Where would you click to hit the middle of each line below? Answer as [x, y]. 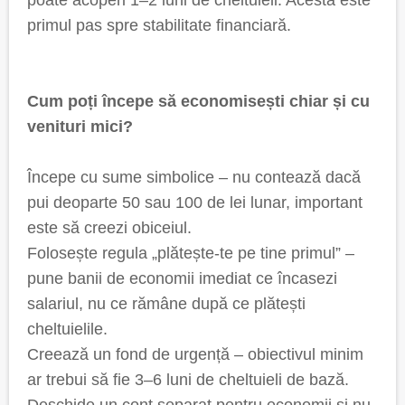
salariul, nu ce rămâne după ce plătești [166, 304]
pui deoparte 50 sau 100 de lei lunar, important [195, 202]
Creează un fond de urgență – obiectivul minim [195, 354]
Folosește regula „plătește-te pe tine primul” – [191, 253]
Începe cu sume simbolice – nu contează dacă [194, 177]
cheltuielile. [67, 329]
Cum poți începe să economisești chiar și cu [198, 101]
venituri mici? [80, 127]
